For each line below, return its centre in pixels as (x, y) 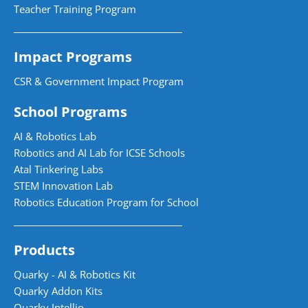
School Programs (70, 111)
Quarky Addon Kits (58, 290)
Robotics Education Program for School (106, 202)
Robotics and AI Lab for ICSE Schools (99, 152)
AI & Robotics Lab (55, 136)
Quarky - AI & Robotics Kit (75, 274)
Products (44, 250)
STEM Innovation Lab (63, 185)
